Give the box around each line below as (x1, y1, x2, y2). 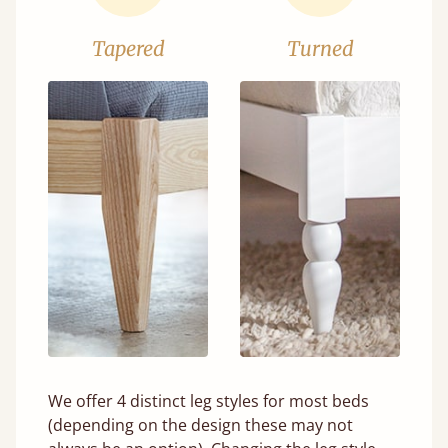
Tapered (91, 35, 165, 61)
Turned (286, 35, 354, 61)
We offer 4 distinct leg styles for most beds (48, 389, 369, 412)
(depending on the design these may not (48, 413, 353, 436)
